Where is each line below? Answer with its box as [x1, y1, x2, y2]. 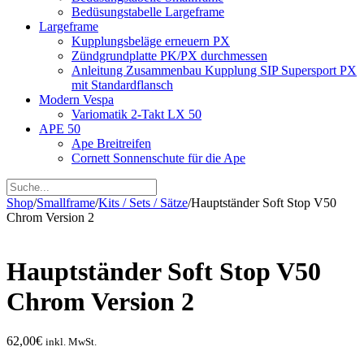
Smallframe [37, 195, 95, 210]
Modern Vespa [39, 92, 114, 106]
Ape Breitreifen [71, 136, 151, 150]
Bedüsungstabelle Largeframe [71, 4, 224, 19]
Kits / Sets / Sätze [98, 195, 188, 210]
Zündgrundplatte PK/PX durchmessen [71, 48, 267, 63]
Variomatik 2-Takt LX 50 [71, 106, 201, 121]
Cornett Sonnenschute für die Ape [71, 150, 245, 165]
